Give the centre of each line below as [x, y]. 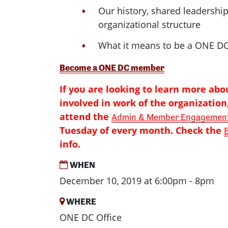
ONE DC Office [91, 217]
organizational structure [149, 25]
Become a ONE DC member [112, 67]
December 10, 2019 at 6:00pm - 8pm [137, 180]
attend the [85, 116]
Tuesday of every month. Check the [142, 130]
